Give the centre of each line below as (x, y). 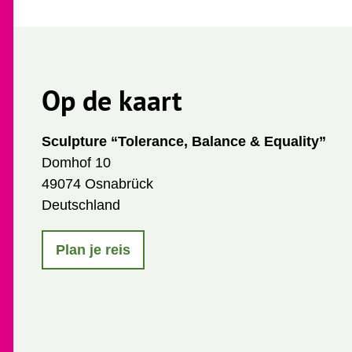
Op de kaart (112, 101)
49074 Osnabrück (97, 184)
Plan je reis (93, 249)
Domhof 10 (76, 163)
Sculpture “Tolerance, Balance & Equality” (184, 142)
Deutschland (81, 205)
